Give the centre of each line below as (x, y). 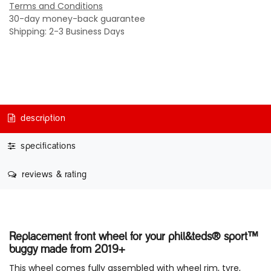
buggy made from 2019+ (67, 250)
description (42, 119)
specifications (47, 147)
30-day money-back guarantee (77, 19)
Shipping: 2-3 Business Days (67, 31)
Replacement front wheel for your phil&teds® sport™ (133, 237)
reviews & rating (53, 175)
